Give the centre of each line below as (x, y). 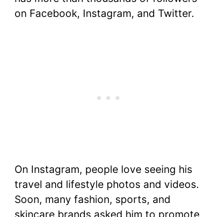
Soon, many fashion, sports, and (93, 200)
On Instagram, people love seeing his (103, 170)
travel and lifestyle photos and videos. (107, 185)
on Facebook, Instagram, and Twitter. (104, 13)
